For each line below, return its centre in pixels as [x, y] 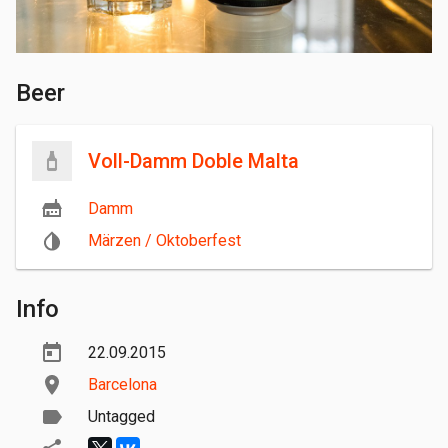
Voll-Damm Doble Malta [193, 161]
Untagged [121, 417]
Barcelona [122, 385]
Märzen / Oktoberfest [164, 241]
